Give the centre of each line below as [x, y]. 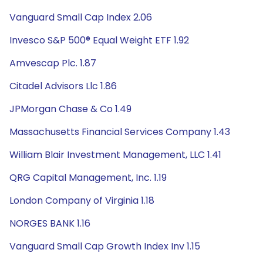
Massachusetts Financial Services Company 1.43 [120, 132]
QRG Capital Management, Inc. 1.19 [88, 178]
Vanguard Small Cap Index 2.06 [81, 17]
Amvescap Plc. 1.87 [53, 63]
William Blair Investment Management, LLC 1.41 [115, 155]
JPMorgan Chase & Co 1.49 [70, 109]
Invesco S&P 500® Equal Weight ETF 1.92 [99, 40]
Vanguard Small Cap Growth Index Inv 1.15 [105, 246]
